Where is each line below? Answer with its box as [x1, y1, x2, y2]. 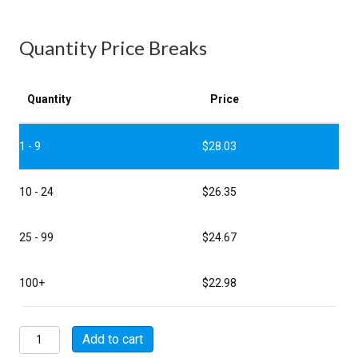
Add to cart [82, 331, 143, 347]
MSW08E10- [18, 326, 82, 340]
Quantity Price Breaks [19, 35, 207, 59]
